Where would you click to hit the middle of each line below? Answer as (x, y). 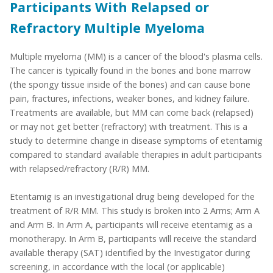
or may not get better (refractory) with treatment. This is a (129, 126)
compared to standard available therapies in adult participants (136, 154)
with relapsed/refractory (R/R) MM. (80, 168)
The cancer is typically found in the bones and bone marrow (130, 70)
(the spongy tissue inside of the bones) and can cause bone (130, 84)
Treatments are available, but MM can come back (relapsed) (132, 112)
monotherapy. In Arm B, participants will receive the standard (133, 238)
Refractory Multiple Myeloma (107, 27)
